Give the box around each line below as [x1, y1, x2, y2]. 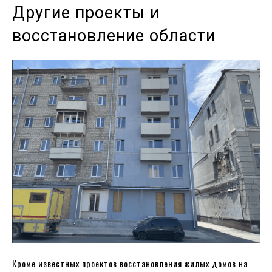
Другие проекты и [12, 3, 160, 22]
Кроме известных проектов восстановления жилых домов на [12, 256, 248, 270]
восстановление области [12, 26, 216, 46]
